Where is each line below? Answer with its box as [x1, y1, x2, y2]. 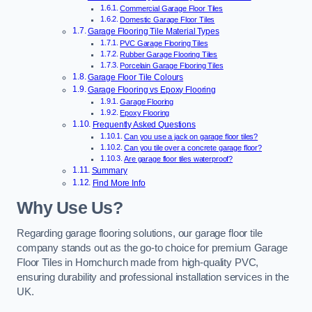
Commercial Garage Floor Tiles [120, 4, 224, 13]
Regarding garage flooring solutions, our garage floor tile [17, 228, 263, 240]
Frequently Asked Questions [92, 120, 196, 130]
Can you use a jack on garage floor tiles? [124, 132, 258, 141]
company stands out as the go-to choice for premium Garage [17, 242, 288, 254]
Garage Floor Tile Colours [87, 72, 184, 83]
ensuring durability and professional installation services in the [17, 272, 289, 283]
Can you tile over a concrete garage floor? [124, 143, 263, 153]
